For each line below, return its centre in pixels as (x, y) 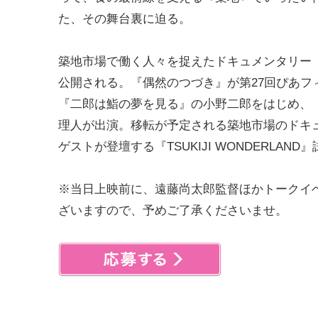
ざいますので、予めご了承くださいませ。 (173, 210)
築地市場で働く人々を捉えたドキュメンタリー (185, 61)
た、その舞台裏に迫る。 (125, 18)
